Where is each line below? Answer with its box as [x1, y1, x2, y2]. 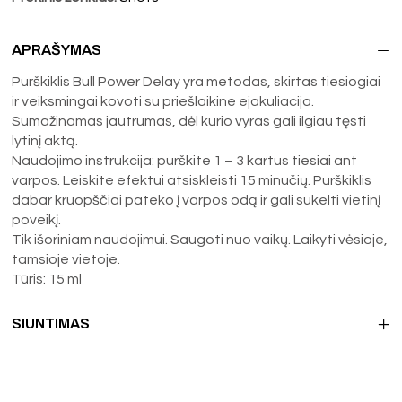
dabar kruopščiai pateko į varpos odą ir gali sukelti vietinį [12, 192, 381, 207]
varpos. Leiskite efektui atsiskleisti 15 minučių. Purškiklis [12, 172, 372, 188]
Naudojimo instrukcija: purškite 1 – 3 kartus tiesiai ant [12, 153, 358, 168]
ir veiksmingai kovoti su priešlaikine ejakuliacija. [12, 93, 315, 109]
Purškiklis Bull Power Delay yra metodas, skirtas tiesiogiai [12, 74, 381, 89]
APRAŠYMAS [12, 41, 102, 57]
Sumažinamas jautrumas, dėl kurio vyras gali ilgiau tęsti [12, 113, 367, 128]
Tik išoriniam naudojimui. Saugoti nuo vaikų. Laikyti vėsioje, [12, 232, 389, 247]
